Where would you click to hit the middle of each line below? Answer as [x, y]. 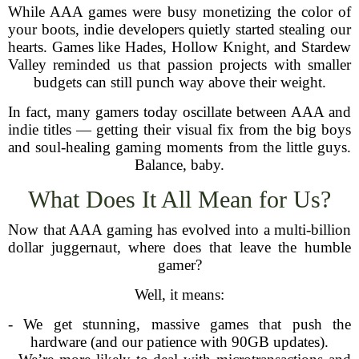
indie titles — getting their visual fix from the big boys [179, 129]
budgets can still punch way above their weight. [179, 82]
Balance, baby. [179, 165]
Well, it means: [179, 294]
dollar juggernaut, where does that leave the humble [179, 247]
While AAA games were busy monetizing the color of [179, 12]
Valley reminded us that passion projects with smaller [179, 65]
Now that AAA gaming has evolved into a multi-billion [179, 230]
